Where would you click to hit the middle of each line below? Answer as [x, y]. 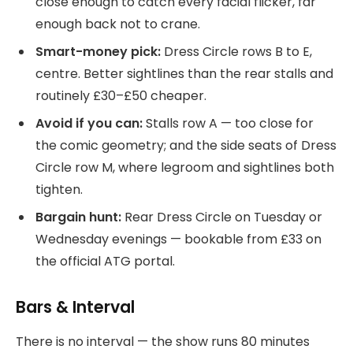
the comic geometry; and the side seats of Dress [186, 146]
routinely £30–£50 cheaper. [121, 96]
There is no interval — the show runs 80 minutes [163, 342]
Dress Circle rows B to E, [236, 52]
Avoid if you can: [89, 124]
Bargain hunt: [78, 217]
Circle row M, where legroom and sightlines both [185, 168]
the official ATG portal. [105, 262]
